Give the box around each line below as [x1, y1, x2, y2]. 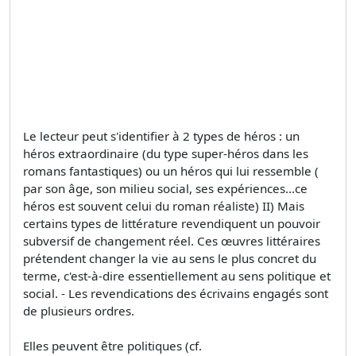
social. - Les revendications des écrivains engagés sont [23, 284, 328, 301]
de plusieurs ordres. [23, 302, 134, 319]
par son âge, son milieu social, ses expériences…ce [23, 180, 308, 196]
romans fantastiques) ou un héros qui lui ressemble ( [23, 162, 319, 179]
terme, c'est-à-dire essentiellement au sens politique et [23, 267, 331, 284]
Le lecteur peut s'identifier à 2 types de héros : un [23, 127, 300, 144]
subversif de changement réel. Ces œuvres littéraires [23, 232, 320, 249]
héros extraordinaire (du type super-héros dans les [23, 145, 308, 161]
